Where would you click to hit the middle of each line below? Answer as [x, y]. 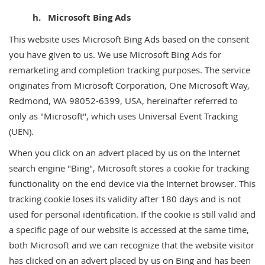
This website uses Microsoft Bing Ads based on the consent [129, 39]
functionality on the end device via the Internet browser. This [132, 183]
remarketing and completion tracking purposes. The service [130, 70]
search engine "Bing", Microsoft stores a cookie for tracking [129, 168]
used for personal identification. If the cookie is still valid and [132, 214]
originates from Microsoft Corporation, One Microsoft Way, [129, 85]
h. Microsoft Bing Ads [70, 17]
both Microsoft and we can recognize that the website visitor [132, 245]
